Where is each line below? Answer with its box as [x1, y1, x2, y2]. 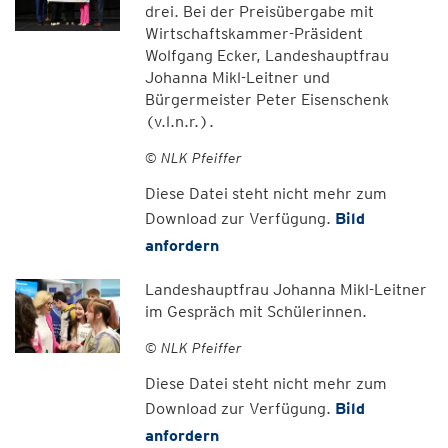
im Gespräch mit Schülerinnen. [144, 302, 367, 321]
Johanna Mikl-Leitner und [144, 68, 330, 87]
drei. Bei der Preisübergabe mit [144, 2, 374, 21]
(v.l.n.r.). [144, 112, 214, 131]
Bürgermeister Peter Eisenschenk [144, 90, 389, 109]
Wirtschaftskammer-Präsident [144, 24, 363, 43]
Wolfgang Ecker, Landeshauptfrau [144, 46, 389, 65]
